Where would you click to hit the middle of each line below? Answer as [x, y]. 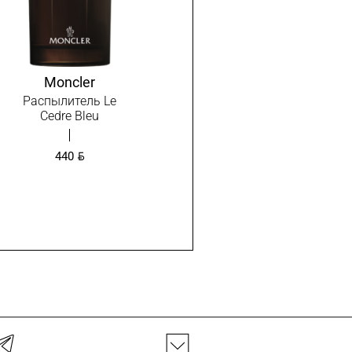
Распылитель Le [70, 101]
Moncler [70, 82]
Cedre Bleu [70, 116]
